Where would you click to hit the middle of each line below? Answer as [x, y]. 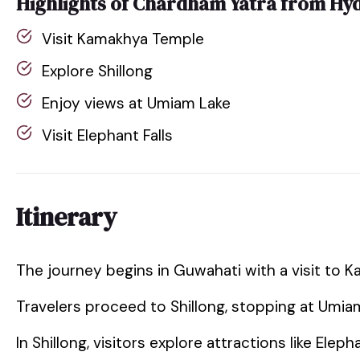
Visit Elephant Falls [107, 135]
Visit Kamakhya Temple [123, 39]
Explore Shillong [97, 71]
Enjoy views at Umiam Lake [136, 103]
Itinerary [66, 217]
